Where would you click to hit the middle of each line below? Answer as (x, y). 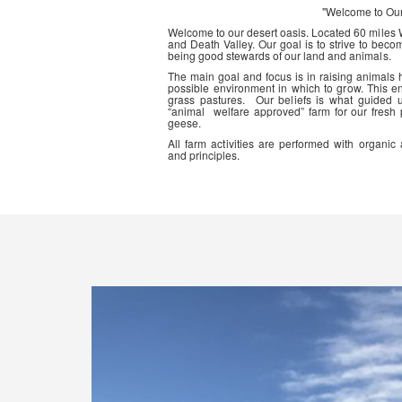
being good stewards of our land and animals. (280, 55)
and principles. (204, 155)
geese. (185, 122)
